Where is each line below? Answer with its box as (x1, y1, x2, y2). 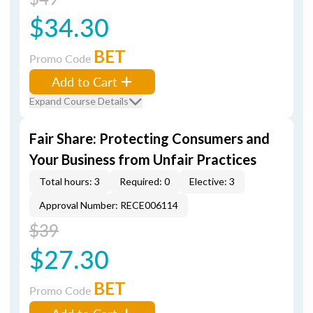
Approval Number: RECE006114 (39, 199, 178, 211)
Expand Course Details (29, 95, 129, 107)
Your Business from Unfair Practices (29, 151, 256, 168)
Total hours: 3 (39, 175, 100, 187)
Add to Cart (52, 73, 117, 90)
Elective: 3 (189, 175, 235, 187)
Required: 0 (119, 175, 170, 187)
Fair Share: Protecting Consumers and (29, 130, 270, 147)
